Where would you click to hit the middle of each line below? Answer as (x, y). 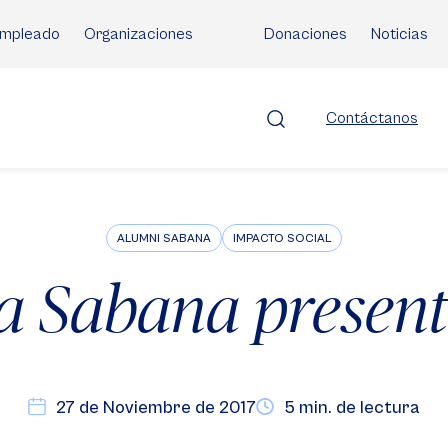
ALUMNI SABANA (164, 238)
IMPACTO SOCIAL (282, 238)
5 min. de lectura (352, 407)
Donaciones (305, 34)
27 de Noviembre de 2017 (156, 407)
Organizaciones (138, 34)
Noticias (399, 34)
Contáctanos (372, 118)
